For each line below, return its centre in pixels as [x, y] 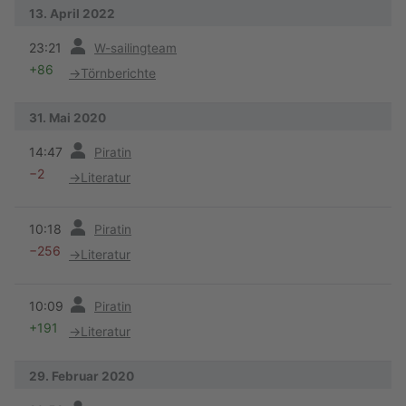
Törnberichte [118, 72]
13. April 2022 [72, 13]
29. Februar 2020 [82, 376]
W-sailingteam [135, 48]
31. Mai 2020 [68, 117]
